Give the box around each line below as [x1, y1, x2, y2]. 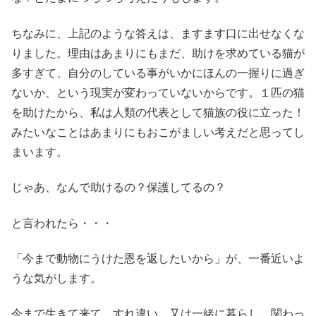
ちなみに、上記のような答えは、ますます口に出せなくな [11, 27, 305, 39]
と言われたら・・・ [11, 217, 113, 229]
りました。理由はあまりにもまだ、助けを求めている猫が [11, 47, 305, 59]
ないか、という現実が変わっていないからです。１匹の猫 [11, 86, 305, 99]
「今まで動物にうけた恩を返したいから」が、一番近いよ [11, 252, 305, 265]
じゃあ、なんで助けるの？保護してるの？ [11, 181, 226, 194]
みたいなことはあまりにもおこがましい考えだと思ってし [11, 126, 305, 138]
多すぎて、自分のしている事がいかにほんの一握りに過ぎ [11, 66, 305, 79]
